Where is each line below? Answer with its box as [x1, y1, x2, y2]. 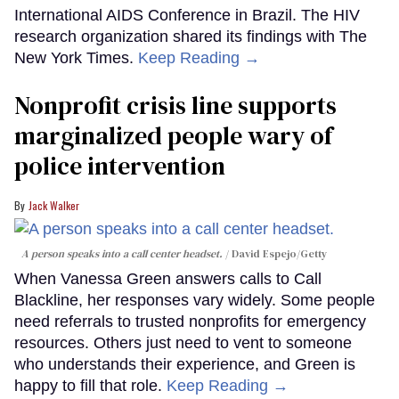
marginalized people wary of [14, 118, 332, 153]
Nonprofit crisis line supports [14, 88, 337, 123]
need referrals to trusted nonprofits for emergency [14, 312, 366, 330]
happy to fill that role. [14, 376, 167, 395]
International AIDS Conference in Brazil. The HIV [14, 6, 360, 25]
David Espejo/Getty [232, 246, 327, 261]
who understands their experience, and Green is [14, 354, 355, 373]
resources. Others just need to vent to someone [14, 333, 352, 352]
